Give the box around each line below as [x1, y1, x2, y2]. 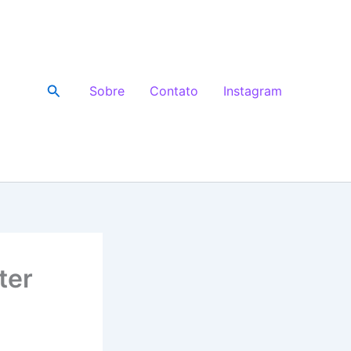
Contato [150, 83, 198, 99]
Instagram [223, 83, 282, 99]
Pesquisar [45, 80, 110, 97]
